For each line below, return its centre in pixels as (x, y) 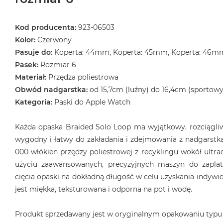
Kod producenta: (46, 28)
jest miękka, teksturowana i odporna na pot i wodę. (104, 189)
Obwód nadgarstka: (51, 90)
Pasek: (27, 65)
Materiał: (31, 77)
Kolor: (26, 40)
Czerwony (55, 40)
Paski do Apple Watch (92, 102)
